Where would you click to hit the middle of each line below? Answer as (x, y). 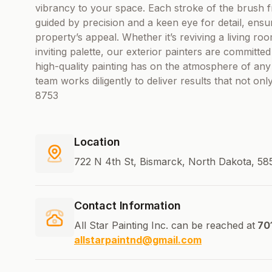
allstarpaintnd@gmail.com (138, 240)
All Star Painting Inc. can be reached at (165, 226)
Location (97, 142)
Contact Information (127, 206)
